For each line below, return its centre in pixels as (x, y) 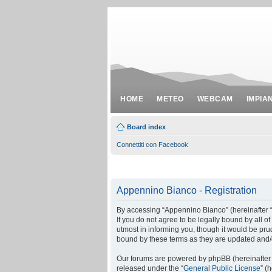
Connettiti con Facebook (152, 144)
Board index (146, 127)
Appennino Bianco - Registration (187, 190)
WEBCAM (215, 99)
